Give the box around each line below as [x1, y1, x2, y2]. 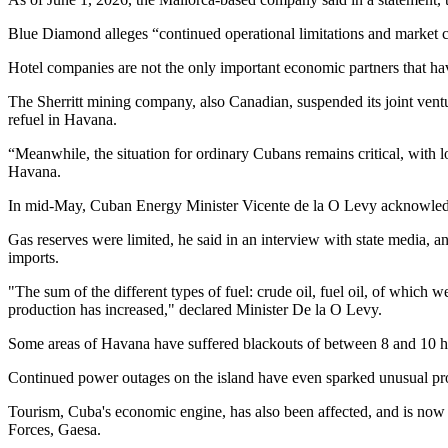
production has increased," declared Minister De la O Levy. [8, 300, 382, 318]
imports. [8, 248, 59, 266]
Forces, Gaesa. [8, 420, 101, 438]
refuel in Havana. [8, 110, 117, 128]
